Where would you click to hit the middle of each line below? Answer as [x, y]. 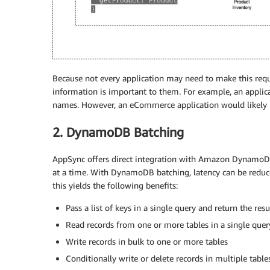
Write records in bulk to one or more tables [147, 242]
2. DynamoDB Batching [118, 132]
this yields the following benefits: [115, 186]
